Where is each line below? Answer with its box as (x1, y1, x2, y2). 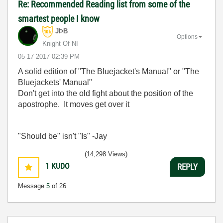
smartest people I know (18, 13, 100, 24)
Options (177, 33, 198, 40)
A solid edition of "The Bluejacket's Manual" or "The (18, 67, 199, 76)
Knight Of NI (42, 40, 78, 47)
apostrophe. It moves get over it (18, 100, 129, 109)
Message (18, 182, 46, 190)
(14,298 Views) (85, 150, 127, 158)
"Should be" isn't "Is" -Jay (18, 132, 107, 140)
